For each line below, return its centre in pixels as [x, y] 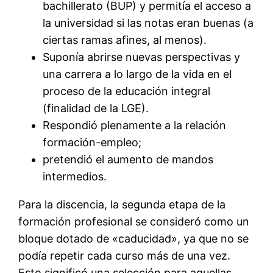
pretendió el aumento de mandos [128, 160]
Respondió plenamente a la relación [135, 126]
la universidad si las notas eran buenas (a [148, 23]
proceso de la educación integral [127, 91]
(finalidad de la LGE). [96, 108]
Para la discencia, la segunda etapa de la [122, 205]
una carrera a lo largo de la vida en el [137, 74]
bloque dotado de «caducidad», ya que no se [134, 239]
